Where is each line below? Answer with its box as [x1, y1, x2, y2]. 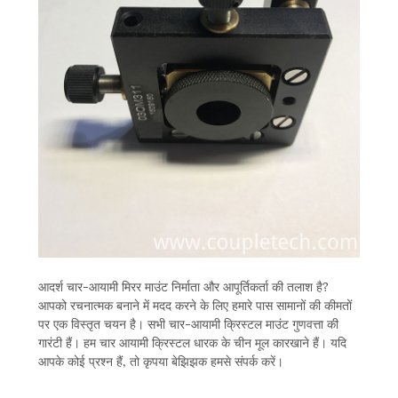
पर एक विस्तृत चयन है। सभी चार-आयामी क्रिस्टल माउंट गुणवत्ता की [37, 314, 338, 333]
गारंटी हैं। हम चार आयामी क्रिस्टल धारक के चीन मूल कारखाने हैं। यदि [37, 332, 346, 352]
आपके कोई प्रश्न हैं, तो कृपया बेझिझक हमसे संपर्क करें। [37, 351, 283, 370]
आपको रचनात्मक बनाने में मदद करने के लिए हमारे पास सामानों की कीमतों [37, 295, 352, 314]
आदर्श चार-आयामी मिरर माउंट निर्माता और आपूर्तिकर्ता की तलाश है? [37, 276, 329, 296]
